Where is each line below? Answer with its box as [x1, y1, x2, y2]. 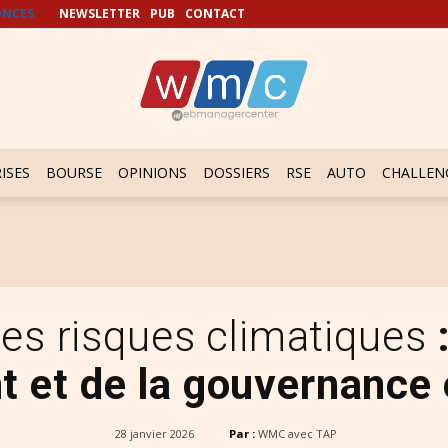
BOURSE [46, 163, 102, 182]
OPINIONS [118, 163, 187, 182]
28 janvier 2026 [115, 426, 194, 441]
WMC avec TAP [258, 426, 337, 441]
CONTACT [185, 5, 245, 22]
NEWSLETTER [59, 5, 140, 22]
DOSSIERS [203, 163, 270, 182]
